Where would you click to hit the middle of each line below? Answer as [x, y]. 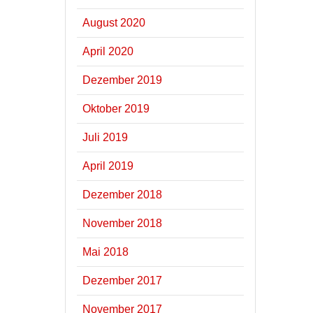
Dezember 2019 [123, 80]
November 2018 [123, 223]
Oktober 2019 [116, 108]
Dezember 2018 [123, 194]
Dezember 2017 [123, 280]
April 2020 [108, 51]
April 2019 [108, 166]
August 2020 [114, 22]
